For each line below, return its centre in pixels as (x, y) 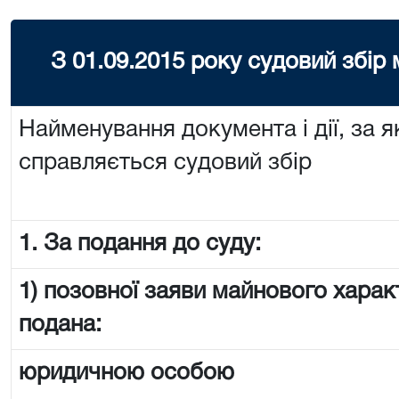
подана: (60, 325)
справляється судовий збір (165, 163)
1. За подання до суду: (140, 244)
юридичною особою (126, 373)
